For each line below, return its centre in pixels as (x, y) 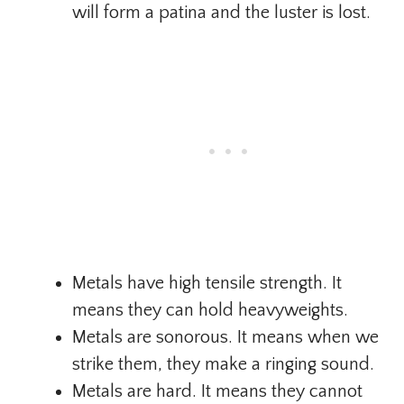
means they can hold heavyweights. (212, 311)
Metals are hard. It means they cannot (217, 392)
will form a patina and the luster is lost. (221, 13)
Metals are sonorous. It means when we (225, 338)
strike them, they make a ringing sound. (225, 365)
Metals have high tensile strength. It (207, 284)
